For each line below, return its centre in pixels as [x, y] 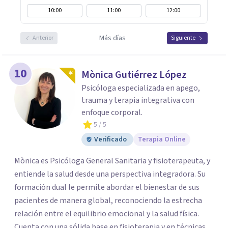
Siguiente [183, 38]
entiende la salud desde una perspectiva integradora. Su [110, 174]
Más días [112, 38]
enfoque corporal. [112, 112]
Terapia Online [162, 139]
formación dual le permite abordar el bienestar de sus [107, 187]
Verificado [110, 139]
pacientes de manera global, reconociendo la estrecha [108, 201]
